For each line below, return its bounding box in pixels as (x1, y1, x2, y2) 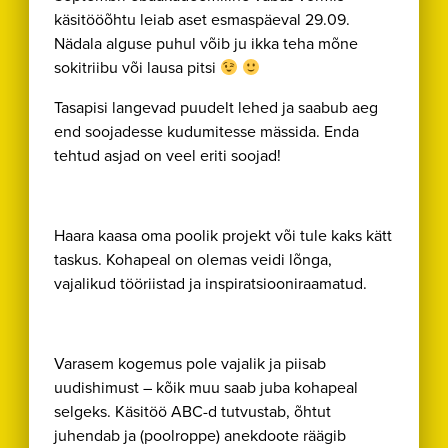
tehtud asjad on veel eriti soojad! (54, 144, 282, 167)
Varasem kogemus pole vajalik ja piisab (54, 352, 327, 375)
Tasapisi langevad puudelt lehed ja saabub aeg (54, 96, 379, 119)
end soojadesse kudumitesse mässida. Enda (54, 120, 360, 143)
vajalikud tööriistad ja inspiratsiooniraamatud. (54, 272, 372, 295)
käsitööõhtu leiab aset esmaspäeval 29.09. (54, 8, 351, 31)
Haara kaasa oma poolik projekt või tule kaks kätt (54, 224, 393, 247)
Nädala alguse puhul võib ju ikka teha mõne (54, 32, 359, 55)
